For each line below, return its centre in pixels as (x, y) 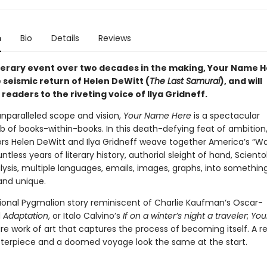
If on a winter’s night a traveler (184, 216)
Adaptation (25, 216)
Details (65, 38)
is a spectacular (225, 116)
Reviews (114, 38)
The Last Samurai (184, 81)
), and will (241, 81)
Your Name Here (157, 116)
